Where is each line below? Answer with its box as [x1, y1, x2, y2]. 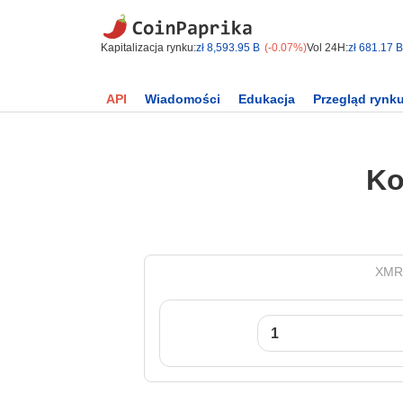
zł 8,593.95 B [196, 41, 260, 54]
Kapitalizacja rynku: [101, 41, 196, 54]
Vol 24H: [307, 41, 348, 54]
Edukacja [238, 92, 295, 106]
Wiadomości [145, 92, 220, 106]
